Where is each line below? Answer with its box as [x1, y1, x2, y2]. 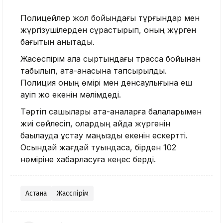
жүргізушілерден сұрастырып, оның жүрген [20, 24, 196, 35]
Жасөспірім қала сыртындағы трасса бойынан [20, 53, 201, 64]
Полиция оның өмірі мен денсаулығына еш [20, 77, 192, 88]
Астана [25, 189, 47, 198]
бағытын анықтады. [20, 36, 95, 47]
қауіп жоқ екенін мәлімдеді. [20, 89, 121, 100]
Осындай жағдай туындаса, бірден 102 [20, 142, 176, 152]
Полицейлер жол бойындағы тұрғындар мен [20, 12, 200, 23]
